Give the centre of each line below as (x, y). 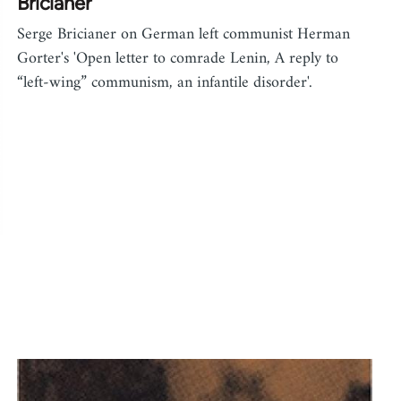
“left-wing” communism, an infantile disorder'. (165, 82)
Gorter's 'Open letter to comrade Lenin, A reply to (178, 58)
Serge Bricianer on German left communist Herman (184, 34)
